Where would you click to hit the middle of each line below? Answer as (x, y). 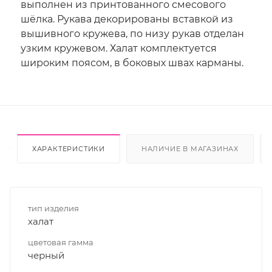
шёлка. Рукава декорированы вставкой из (127, 19)
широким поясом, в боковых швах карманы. (132, 63)
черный (46, 255)
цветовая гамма (61, 242)
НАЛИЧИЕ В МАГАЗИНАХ (190, 148)
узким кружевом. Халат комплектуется (119, 48)
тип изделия (53, 208)
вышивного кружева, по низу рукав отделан (132, 33)
